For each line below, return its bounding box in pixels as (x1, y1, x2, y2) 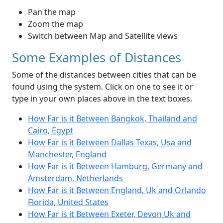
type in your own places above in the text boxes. (12, 93, 192, 105)
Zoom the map (28, 18, 83, 30)
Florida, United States (28, 197, 109, 208)
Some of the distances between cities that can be (12, 69, 196, 81)
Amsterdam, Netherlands (28, 173, 123, 184)
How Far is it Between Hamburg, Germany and (28, 161, 203, 172)
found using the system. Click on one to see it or (12, 81, 193, 93)
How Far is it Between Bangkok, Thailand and (28, 113, 197, 124)
